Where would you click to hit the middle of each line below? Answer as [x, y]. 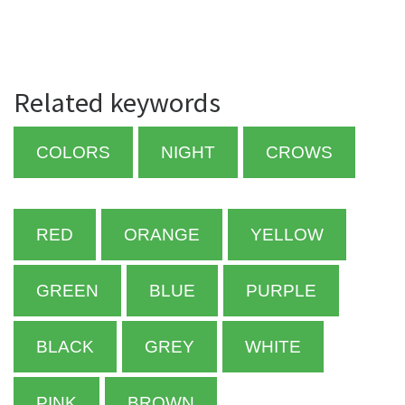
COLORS [73, 153]
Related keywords [117, 103]
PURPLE [281, 291]
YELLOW [287, 235]
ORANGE [162, 235]
